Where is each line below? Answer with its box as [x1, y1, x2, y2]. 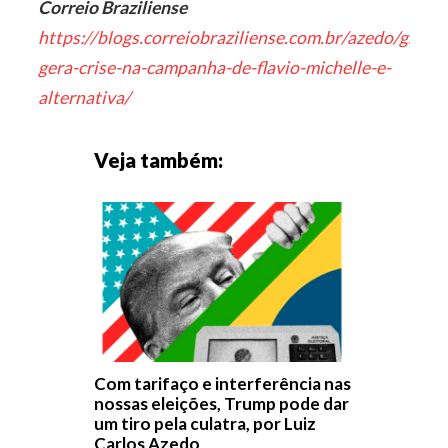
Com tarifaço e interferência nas [94, 373, 351, 395]
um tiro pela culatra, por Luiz [94, 413, 316, 435]
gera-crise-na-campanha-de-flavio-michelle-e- [38, 57, 392, 79]
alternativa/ [38, 87, 132, 109]
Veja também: [94, 148, 223, 173]
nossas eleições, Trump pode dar [94, 393, 349, 415]
